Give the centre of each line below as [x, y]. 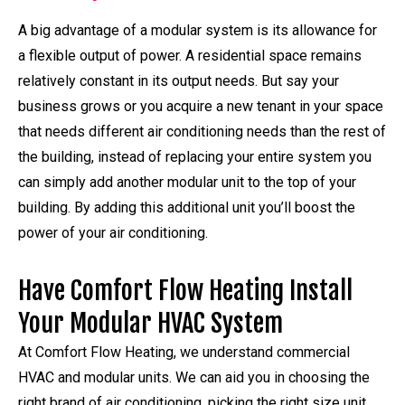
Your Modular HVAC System [151, 323]
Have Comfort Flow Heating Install [185, 290]
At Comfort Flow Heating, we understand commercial [184, 352]
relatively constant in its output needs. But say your [179, 80]
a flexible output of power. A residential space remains [190, 55]
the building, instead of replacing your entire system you [195, 156]
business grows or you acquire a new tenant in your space [201, 106]
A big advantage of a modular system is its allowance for [198, 30]
